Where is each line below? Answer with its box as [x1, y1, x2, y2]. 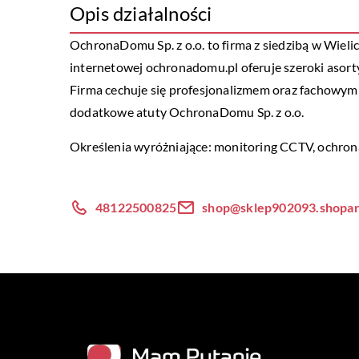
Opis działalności [70, 2, 212, 25]
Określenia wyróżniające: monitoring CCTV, [70, 139, 318, 154]
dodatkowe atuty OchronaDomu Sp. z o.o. [70, 104, 305, 119]
